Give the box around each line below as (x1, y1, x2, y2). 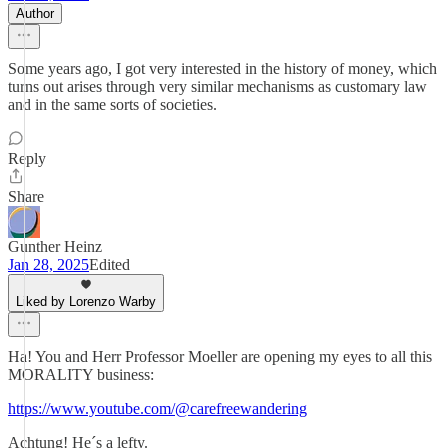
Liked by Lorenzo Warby (16, 294, 156, 309)
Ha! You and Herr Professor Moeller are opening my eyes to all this (8, 348, 432, 365)
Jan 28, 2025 (8, 256, 89, 273)
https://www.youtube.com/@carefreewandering (8, 400, 307, 417)
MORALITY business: (8, 366, 154, 383)
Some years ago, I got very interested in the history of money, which (8, 60, 437, 77)
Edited (89, 256, 130, 273)
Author (16, 6, 54, 21)
